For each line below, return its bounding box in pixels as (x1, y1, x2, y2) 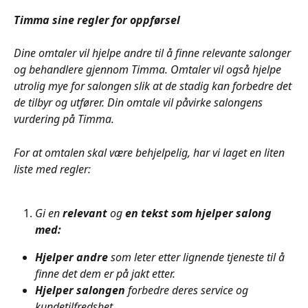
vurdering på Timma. (14, 111, 117, 127)
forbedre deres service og (128, 283, 251, 298)
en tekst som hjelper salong (125, 206, 274, 221)
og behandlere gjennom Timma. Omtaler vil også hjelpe (14, 62, 284, 78)
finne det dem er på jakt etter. (35, 266, 175, 282)
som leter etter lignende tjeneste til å (111, 250, 287, 265)
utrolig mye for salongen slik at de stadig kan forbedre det (14, 78, 294, 94)
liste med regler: (14, 161, 93, 177)
